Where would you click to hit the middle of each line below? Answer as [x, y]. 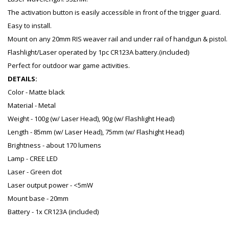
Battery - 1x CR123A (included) [53, 212]
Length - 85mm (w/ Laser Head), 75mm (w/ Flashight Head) [96, 132]
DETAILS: [22, 79]
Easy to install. [30, 26]
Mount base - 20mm [38, 199]
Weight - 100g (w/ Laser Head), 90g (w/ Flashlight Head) [91, 119]
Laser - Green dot [35, 172]
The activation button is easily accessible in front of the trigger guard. [114, 13]
